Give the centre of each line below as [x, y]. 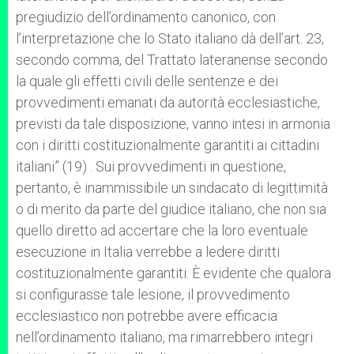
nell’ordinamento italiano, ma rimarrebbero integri [164, 337]
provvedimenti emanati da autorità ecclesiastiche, [168, 102]
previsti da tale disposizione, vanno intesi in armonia [173, 124]
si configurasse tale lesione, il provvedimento [153, 294]
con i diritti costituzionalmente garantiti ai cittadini [168, 145]
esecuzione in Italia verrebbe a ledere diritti [148, 252]
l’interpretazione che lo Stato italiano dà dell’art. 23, [170, 38]
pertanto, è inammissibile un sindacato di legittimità [172, 188]
